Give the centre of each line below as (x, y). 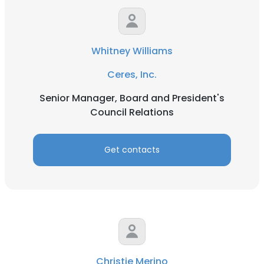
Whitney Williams (132, 51)
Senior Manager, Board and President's (132, 98)
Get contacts (132, 150)
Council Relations (132, 112)
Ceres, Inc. (132, 75)
